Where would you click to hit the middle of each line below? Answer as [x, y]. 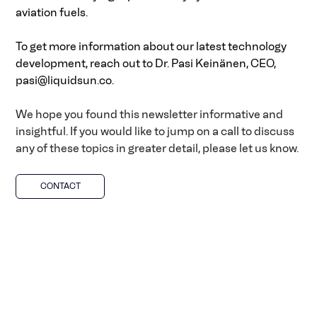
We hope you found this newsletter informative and [151, 114]
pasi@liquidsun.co [64, 80]
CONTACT [60, 186]
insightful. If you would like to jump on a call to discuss [156, 131]
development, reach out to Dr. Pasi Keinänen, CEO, [147, 63]
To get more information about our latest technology [152, 46]
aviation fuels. [53, 12]
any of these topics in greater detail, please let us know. [157, 148]
